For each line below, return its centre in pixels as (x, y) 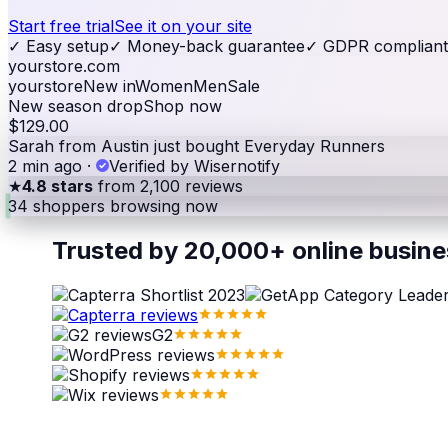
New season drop (75, 105)
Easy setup (65, 45)
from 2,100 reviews (168, 185)
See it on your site (183, 25)
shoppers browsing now (125, 205)
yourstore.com (64, 65)
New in (109, 85)
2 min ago (45, 165)
